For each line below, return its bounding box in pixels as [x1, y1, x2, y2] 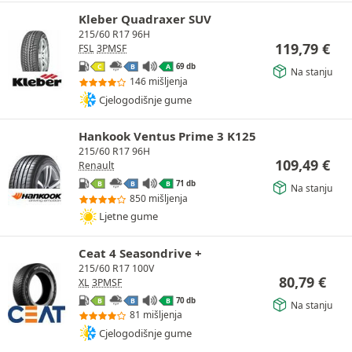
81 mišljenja [130, 308, 182, 322]
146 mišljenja [130, 75, 188, 89]
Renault [79, 159, 114, 173]
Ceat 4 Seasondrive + [79, 244, 202, 261]
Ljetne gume [99, 209, 158, 224]
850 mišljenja [130, 191, 188, 205]
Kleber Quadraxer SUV [79, 11, 211, 27]
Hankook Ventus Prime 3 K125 [79, 128, 256, 145]
